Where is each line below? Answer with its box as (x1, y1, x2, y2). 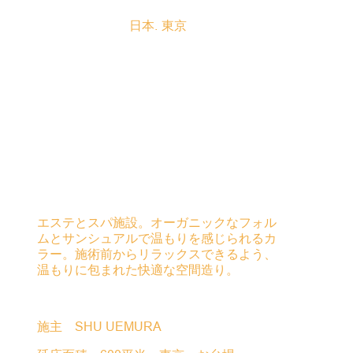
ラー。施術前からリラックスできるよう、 (37, 247, 277, 261)
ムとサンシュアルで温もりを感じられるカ (37, 231, 277, 245)
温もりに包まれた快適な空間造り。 (37, 262, 240, 277)
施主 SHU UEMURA (37, 319, 162, 333)
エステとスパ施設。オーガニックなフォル (37, 215, 277, 229)
